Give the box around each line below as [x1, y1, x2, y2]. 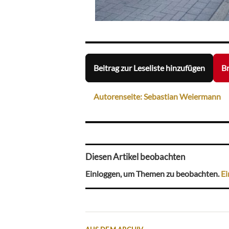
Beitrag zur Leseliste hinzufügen [94, 63, 205, 73]
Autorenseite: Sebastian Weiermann [94, 91, 221, 102]
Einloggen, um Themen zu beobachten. [85, 168, 221, 178]
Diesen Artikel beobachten [85, 151, 185, 163]
